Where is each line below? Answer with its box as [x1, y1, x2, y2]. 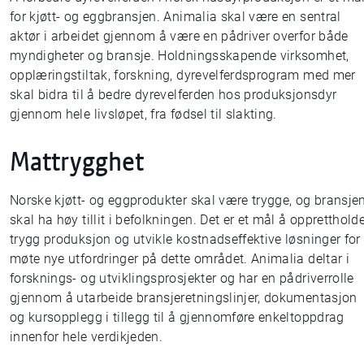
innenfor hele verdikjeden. [10, 328, 163, 344]
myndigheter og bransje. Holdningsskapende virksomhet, [10, 47, 349, 63]
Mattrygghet [10, 143, 144, 178]
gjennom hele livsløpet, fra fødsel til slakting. [10, 106, 281, 122]
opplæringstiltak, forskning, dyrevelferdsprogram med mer [10, 67, 356, 83]
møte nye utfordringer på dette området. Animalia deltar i [10, 250, 349, 266]
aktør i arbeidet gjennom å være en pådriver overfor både [10, 28, 349, 44]
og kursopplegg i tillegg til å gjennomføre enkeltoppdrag [10, 309, 344, 325]
